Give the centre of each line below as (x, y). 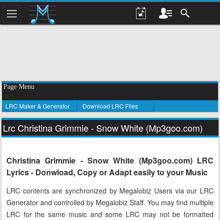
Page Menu (19, 87)
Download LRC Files (110, 106)
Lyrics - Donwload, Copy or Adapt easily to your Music (107, 172)
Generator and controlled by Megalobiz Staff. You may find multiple (110, 203)
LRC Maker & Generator (38, 106)
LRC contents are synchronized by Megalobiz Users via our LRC (110, 191)
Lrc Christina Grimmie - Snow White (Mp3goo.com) (103, 128)
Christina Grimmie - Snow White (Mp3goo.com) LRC (110, 160)
